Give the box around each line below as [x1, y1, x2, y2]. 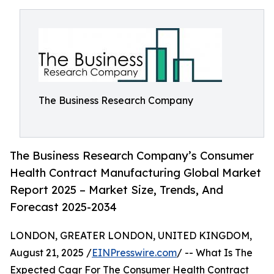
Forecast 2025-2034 [10, 200, 117, 214]
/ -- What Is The [177, 246, 253, 259]
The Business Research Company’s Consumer [10, 149, 254, 163]
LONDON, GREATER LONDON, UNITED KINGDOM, [10, 229, 252, 242]
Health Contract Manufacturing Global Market [10, 166, 261, 180]
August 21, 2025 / [10, 246, 92, 259]
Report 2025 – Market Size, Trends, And [10, 183, 223, 197]
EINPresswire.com [92, 246, 177, 259]
